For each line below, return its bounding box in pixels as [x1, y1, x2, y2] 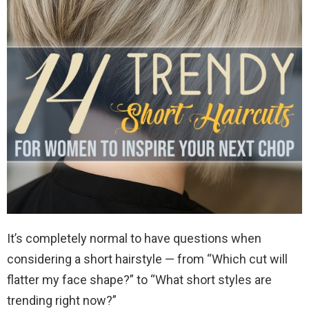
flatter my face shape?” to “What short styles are [7, 272, 272, 288]
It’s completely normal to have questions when [7, 231, 261, 246]
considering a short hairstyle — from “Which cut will [7, 252, 288, 267]
